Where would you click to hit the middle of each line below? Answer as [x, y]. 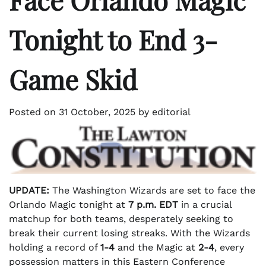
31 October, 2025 [97, 112]
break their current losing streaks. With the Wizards [129, 233]
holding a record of [55, 247]
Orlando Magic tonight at [69, 204]
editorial [171, 112]
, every [229, 247]
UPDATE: [29, 190]
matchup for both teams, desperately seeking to [121, 218]
